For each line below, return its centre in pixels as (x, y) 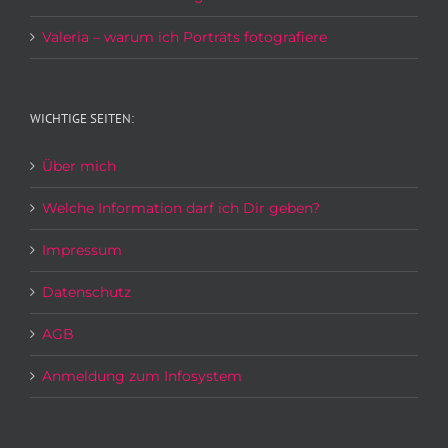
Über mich (79, 166)
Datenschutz (86, 292)
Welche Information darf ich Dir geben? (181, 208)
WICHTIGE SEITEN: (82, 119)
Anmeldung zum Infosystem (142, 376)
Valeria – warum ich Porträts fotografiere (184, 37)
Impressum (82, 250)
